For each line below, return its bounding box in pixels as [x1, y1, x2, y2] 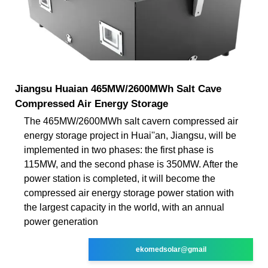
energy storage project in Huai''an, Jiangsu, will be [24, 130, 236, 141]
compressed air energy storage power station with [24, 187, 234, 198]
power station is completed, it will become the [24, 173, 215, 184]
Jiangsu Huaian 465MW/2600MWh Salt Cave [15, 83, 221, 95]
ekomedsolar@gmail [135, 245, 206, 254]
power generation [24, 216, 98, 227]
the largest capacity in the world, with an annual [24, 202, 224, 212]
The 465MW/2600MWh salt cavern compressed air [24, 115, 238, 126]
